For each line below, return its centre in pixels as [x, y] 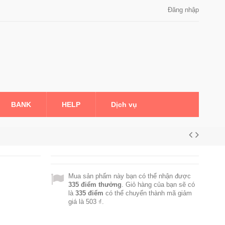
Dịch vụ [124, 104]
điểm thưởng [100, 185]
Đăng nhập [182, 10]
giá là [77, 202]
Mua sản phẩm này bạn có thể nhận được [129, 176]
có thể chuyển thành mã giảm [147, 193]
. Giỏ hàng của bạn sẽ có [158, 185]
